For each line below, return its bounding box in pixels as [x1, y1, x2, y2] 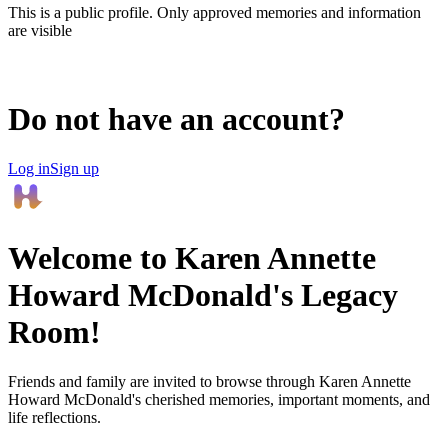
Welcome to [8, 240, 175, 277]
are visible [8, 21, 72, 39]
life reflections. [8, 408, 101, 426]
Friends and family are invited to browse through [8, 372, 319, 390]
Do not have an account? [8, 101, 345, 138]
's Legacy [272, 277, 398, 314]
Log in [8, 159, 50, 177]
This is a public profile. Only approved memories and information [8, 3, 421, 21]
